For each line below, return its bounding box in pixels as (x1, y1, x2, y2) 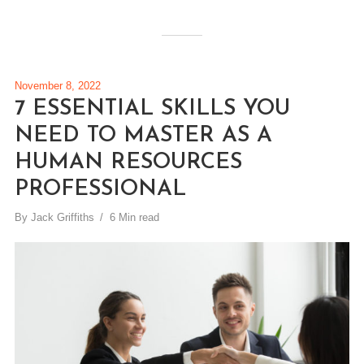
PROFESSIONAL (14, 179, 186, 201)
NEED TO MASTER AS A (14, 125, 272, 148)
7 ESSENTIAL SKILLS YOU (14, 98, 290, 121)
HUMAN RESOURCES (14, 152, 242, 175)
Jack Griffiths (30, 211, 94, 224)
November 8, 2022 (14, 80, 101, 93)
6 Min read (109, 211, 159, 224)
